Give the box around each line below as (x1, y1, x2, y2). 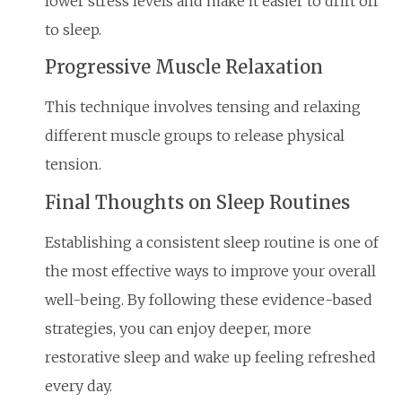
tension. (45, 155, 101, 174)
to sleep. (45, 20, 101, 39)
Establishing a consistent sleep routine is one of (45, 232, 379, 251)
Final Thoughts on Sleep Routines (45, 190, 350, 214)
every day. (45, 376, 112, 395)
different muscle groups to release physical (45, 127, 345, 145)
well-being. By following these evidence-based (45, 290, 372, 309)
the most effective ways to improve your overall (45, 261, 376, 280)
